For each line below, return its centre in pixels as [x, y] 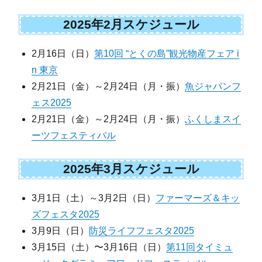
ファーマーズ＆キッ [198, 198]
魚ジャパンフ [213, 86]
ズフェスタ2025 [66, 214]
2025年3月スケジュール [131, 168]
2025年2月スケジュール [131, 25]
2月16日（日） [63, 53]
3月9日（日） [61, 230]
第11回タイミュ [200, 247]
